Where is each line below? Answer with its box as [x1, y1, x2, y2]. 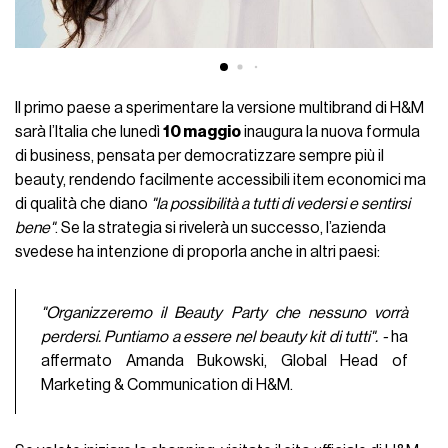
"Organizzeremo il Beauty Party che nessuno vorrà [40, 304, 409, 321]
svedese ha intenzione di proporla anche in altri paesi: [15, 243, 381, 260]
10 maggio [163, 123, 242, 140]
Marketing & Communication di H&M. [40, 376, 296, 393]
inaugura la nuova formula [241, 123, 421, 140]
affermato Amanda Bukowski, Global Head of [40, 352, 409, 369]
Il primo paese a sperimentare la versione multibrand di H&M [15, 99, 425, 116]
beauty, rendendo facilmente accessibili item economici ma [15, 171, 427, 188]
